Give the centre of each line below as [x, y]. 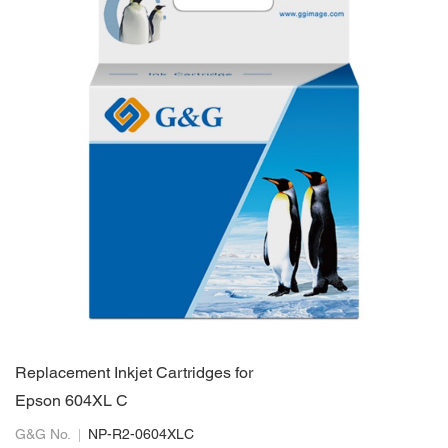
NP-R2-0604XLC [141, 435]
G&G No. [43, 435]
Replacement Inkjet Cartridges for [134, 374]
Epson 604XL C [71, 402]
